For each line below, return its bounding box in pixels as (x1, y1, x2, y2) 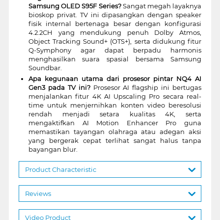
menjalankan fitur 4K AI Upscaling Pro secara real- (28, 92, 202, 100)
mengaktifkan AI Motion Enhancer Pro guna (28, 118, 202, 127)
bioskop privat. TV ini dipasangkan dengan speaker (28, 10, 202, 19)
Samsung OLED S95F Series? (28, 1, 121, 10)
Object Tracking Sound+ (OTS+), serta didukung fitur (28, 37, 202, 45)
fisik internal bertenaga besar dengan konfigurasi (28, 19, 202, 27)
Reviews (25, 189, 51, 197)
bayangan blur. (28, 145, 78, 153)
